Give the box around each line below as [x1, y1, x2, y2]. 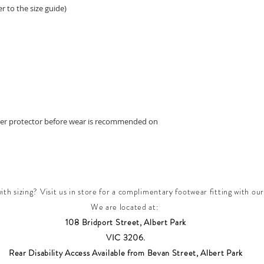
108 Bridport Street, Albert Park [65, 216, 187, 228]
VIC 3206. [105, 232, 146, 243]
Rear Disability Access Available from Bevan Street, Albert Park [8, 247, 243, 259]
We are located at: [90, 201, 161, 213]
